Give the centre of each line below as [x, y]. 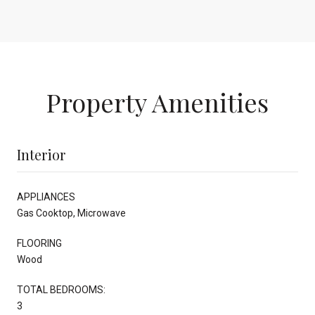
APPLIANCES [46, 197]
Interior [41, 154]
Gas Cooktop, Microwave [71, 213]
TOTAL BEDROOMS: [61, 289]
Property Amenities [157, 102]
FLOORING [39, 243]
